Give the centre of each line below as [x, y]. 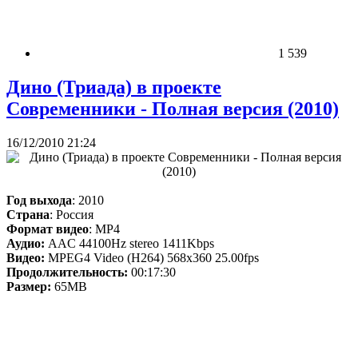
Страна [28, 214]
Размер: [29, 286]
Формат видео [48, 229]
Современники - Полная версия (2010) [173, 108]
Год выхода [39, 200]
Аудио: [26, 243]
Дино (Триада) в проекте [114, 87]
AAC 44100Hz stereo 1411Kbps [129, 243]
